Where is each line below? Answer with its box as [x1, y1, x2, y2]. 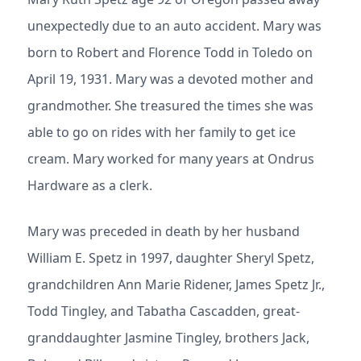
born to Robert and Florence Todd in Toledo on [27, 44, 313, 61]
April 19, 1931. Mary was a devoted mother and [27, 70, 313, 88]
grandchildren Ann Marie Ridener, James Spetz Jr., [27, 276, 325, 293]
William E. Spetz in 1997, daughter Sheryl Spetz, [27, 249, 314, 267]
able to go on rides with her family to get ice [27, 123, 296, 141]
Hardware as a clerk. [27, 176, 152, 194]
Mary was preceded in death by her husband [27, 222, 300, 240]
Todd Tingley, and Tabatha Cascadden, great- [27, 302, 300, 320]
